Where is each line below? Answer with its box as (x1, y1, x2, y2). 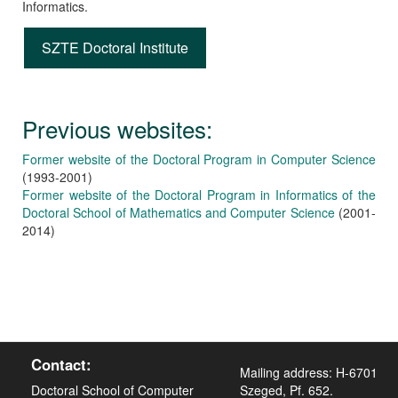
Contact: (31, 354, 92, 376)
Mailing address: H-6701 (239, 363, 378, 382)
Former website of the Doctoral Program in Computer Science (22, 150, 376, 169)
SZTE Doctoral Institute (42, 37, 188, 59)
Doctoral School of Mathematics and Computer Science (22, 203, 335, 222)
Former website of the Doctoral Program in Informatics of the (22, 186, 376, 204)
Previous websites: (22, 112, 212, 146)
